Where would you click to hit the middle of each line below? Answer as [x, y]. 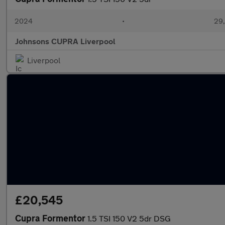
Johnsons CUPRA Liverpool [65, 41]
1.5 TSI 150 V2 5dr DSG [129, 218]
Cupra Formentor [51, 218]
